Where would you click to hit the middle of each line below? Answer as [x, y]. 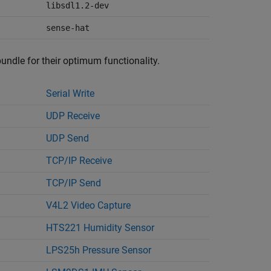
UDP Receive [73, 116]
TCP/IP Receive [79, 161]
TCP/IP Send [73, 183]
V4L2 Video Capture [88, 205]
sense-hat [68, 28]
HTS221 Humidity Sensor [100, 228]
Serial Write [70, 93]
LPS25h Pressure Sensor [99, 250]
